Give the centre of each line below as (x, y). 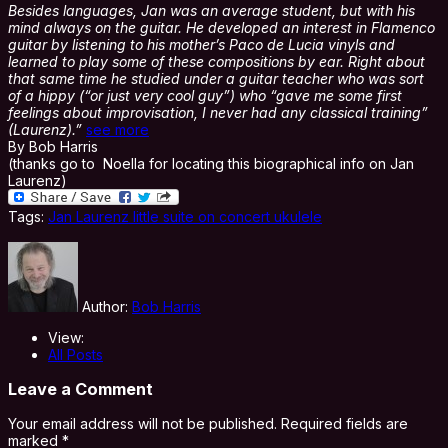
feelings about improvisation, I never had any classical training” (218, 112)
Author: (107, 306)
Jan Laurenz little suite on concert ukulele (185, 216)
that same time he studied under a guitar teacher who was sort (216, 78)
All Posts (75, 354)
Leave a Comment (80, 388)
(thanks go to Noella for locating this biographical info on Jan (211, 163)
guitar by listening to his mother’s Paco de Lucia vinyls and (201, 44)
